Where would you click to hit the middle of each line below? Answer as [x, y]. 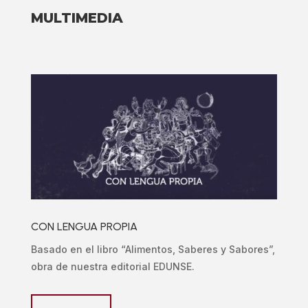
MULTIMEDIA [77, 18]
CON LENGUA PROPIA [84, 226]
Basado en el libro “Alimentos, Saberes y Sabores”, [153, 249]
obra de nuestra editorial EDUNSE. [112, 266]
